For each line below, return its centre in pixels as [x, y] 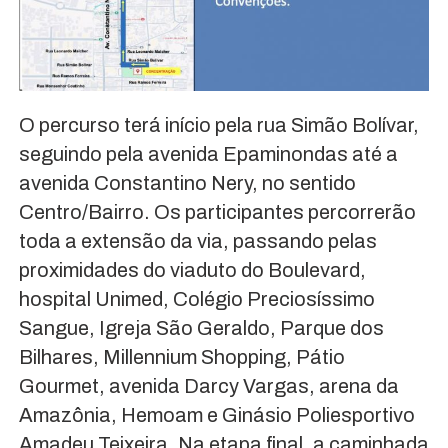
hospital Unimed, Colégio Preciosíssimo [196, 299]
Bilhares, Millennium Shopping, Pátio [181, 357]
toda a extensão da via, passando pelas [197, 241]
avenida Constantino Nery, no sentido [187, 183]
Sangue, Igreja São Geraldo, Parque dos [201, 328]
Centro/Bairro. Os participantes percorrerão [217, 212]
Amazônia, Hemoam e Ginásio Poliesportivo [216, 415]
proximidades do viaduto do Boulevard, [192, 270]
